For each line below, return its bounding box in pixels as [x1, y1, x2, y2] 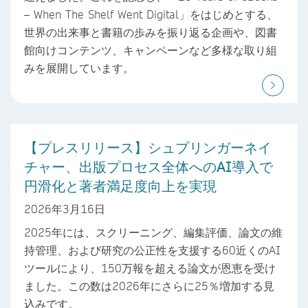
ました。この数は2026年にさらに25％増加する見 [24, 278, 274, 293]
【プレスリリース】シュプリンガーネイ [24, 138, 272, 157]
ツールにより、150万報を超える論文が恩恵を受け [24, 260, 276, 275]
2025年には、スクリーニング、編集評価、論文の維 [24, 224, 283, 239]
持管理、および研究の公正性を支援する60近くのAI [24, 242, 280, 257]
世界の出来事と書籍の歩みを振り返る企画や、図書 [24, 25, 277, 40]
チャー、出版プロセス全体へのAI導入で [24, 157, 273, 176]
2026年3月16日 [24, 201, 105, 216]
